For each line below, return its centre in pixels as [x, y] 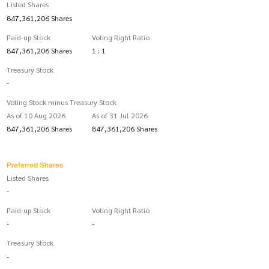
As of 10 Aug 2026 [36, 116]
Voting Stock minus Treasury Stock [61, 102]
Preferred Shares [35, 165]
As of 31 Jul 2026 [119, 116]
